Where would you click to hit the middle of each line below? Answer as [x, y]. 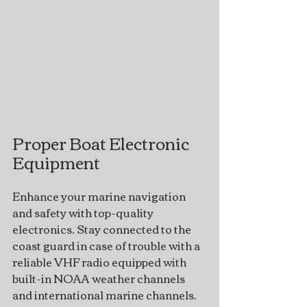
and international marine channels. [106, 295]
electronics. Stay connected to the [103, 229]
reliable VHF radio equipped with [100, 262]
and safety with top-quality [84, 213]
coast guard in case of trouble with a [107, 246]
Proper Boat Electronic [102, 143]
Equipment [56, 162]
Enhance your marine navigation [100, 196]
